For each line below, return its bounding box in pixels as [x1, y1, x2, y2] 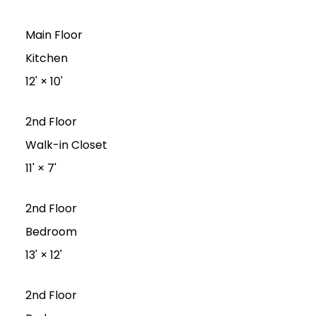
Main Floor [25, 27, 83, 44]
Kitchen [25, 50, 68, 67]
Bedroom [25, 224, 77, 241]
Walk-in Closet [25, 137, 107, 154]
